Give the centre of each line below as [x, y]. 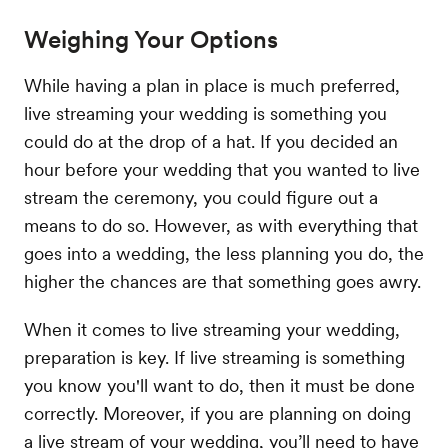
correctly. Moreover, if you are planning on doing [217, 413]
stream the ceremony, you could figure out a [201, 197]
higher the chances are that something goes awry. [222, 281]
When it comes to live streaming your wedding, [212, 329]
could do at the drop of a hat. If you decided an [211, 141]
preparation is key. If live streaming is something [214, 357]
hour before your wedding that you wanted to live [222, 169]
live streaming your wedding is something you [205, 113]
